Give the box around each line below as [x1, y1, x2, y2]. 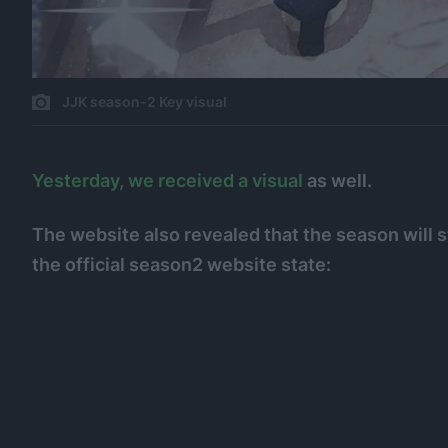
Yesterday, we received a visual [32, 170, 303, 192]
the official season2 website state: [32, 254, 331, 276]
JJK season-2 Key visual [62, 93, 227, 111]
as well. [303, 170, 372, 192]
